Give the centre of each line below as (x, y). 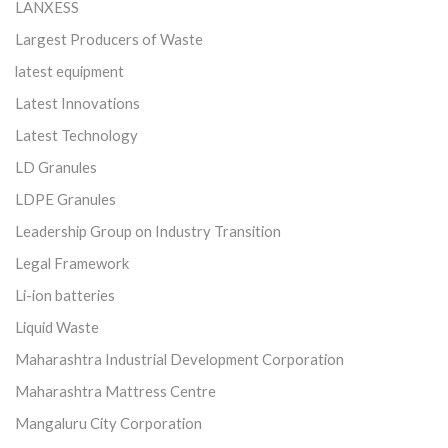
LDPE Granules (65, 198)
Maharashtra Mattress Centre (115, 390)
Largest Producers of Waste (109, 38)
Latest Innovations (77, 102)
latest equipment (69, 70)
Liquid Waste (57, 326)
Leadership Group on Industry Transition (148, 230)
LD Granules (56, 166)
